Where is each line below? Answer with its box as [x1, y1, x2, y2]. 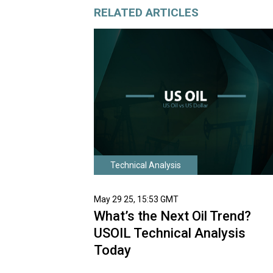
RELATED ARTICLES [93, 5, 199, 20]
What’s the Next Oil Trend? [93, 208, 251, 224]
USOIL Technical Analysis [93, 225, 246, 241]
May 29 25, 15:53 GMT [93, 194, 179, 205]
